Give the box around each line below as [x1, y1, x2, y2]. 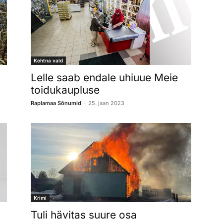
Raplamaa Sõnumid [31, 99, 81, 107]
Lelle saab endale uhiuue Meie [31, 71, 178, 84]
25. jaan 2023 [88, 99, 124, 107]
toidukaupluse [31, 83, 100, 96]
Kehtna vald [34, 57, 63, 63]
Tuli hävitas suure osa [31, 208, 137, 221]
